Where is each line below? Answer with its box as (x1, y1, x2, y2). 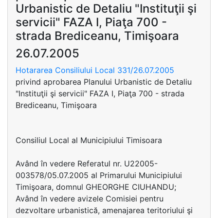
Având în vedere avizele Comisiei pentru (16, 194, 163, 203)
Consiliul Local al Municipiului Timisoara (16, 135, 162, 145)
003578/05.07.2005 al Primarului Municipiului (16, 170, 182, 180)
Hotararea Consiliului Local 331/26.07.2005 (16, 65, 174, 75)
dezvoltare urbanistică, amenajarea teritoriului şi (16, 205, 193, 215)
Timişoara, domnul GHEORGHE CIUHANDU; (16, 182, 176, 192)
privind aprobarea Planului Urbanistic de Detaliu (16, 77, 192, 87)
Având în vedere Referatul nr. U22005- (16, 159, 158, 168)
